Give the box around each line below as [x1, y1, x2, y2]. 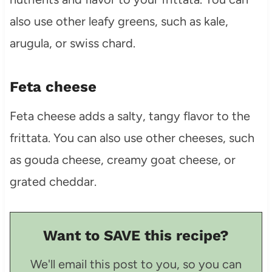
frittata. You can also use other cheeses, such [9, 130, 254, 145]
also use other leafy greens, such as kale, [9, 13, 228, 29]
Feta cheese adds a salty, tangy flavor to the [9, 108, 250, 123]
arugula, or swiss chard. [9, 35, 135, 50]
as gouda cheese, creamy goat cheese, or [9, 152, 236, 167]
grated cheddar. [9, 174, 97, 189]
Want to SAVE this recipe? [43, 226, 229, 244]
